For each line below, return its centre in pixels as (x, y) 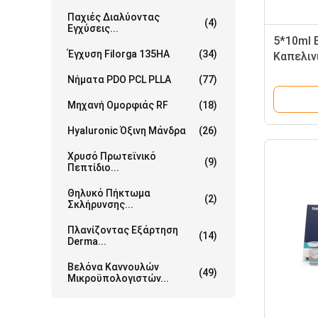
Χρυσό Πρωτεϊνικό (112, 156)
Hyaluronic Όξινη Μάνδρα (127, 131)
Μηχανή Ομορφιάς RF (118, 105)
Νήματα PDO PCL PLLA (119, 79)
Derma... (87, 241)
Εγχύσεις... (93, 28)
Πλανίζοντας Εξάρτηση (123, 230)
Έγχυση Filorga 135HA (119, 54)
